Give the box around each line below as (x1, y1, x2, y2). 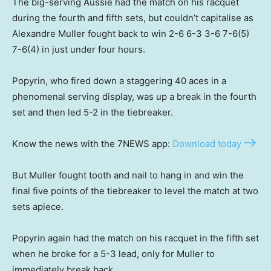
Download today (172, 137, 241, 149)
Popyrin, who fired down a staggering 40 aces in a (12, 74, 226, 87)
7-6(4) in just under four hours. (12, 43, 145, 55)
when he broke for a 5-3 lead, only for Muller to (12, 247, 215, 260)
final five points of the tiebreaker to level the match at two (12, 184, 258, 197)
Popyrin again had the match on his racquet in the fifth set (12, 232, 259, 244)
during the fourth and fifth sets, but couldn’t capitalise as (12, 11, 253, 24)
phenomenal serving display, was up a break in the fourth (12, 90, 256, 102)
